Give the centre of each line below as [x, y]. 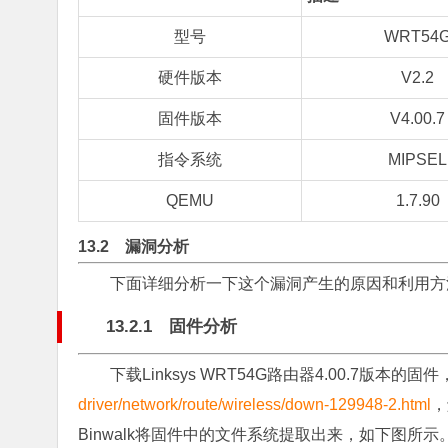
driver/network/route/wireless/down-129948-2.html [254, 404]
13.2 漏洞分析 [133, 246]
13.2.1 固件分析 [171, 326]
